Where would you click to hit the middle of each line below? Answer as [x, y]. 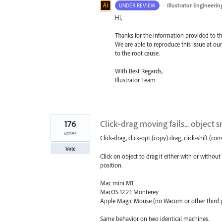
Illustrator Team [135, 80]
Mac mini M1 [117, 183]
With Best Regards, [139, 71]
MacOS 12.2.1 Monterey [129, 192]
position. [111, 165]
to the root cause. [137, 53]
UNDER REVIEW [137, 5]
